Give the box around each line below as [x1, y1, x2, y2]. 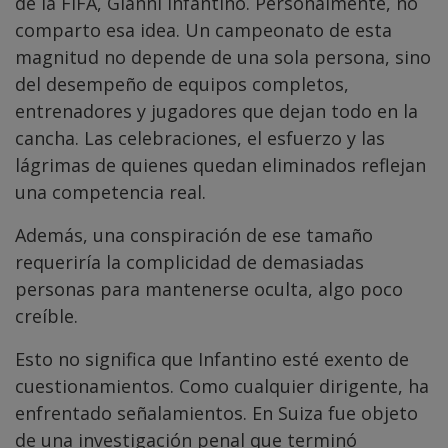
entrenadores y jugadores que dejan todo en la [15, 99, 418, 124]
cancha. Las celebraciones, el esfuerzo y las [15, 126, 385, 151]
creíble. [15, 304, 78, 329]
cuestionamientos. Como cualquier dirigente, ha [15, 374, 429, 399]
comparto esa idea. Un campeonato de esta [15, 18, 392, 43]
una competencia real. [15, 180, 206, 205]
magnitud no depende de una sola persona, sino [15, 45, 431, 70]
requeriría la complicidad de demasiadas [15, 250, 364, 275]
